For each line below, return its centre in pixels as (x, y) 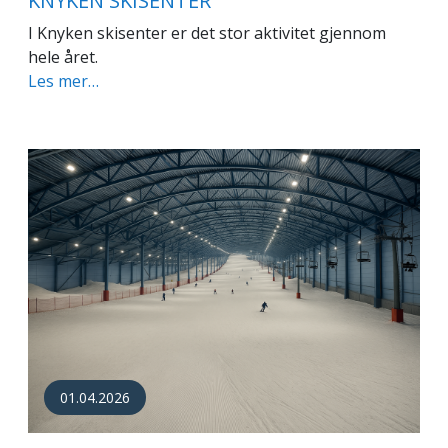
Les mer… (63, 80)
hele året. (63, 56)
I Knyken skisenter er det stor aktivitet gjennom (207, 32)
